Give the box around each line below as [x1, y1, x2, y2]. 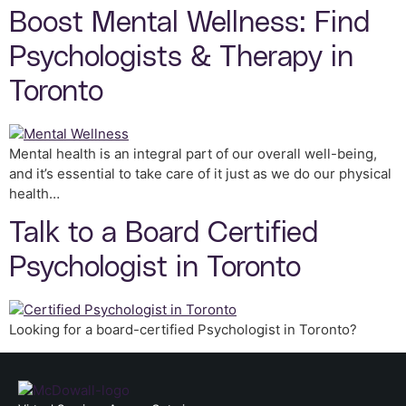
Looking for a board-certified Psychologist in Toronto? [9, 320, 357, 338]
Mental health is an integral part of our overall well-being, [9, 144, 377, 162]
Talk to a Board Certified [9, 217, 318, 248]
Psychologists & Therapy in [9, 42, 353, 72]
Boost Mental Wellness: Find [9, 7, 370, 38]
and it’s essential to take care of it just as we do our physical [9, 164, 391, 182]
